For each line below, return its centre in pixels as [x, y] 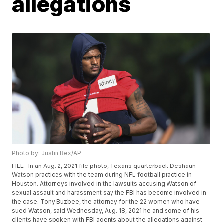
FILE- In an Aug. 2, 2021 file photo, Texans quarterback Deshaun [104, 166]
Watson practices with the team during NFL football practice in [102, 175]
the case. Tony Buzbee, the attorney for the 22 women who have [106, 202]
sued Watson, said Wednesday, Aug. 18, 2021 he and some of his [106, 211]
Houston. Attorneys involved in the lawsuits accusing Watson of [104, 184]
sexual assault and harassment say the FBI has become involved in [109, 193]
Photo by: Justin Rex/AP [47, 153]
